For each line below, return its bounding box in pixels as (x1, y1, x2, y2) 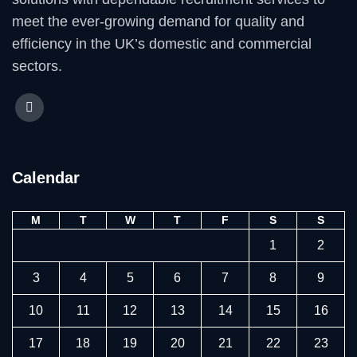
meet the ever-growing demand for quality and (12, 14, 304, 29)
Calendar (12, 169, 80, 186)
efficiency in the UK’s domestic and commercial (12, 36, 312, 52)
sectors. (12, 58, 62, 74)
